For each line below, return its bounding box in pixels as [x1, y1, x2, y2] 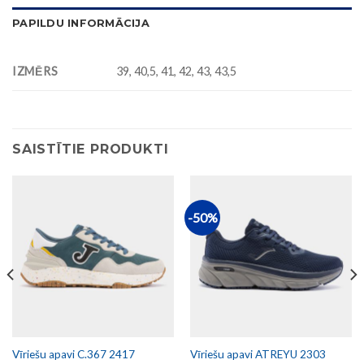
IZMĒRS [12, 63, 58, 78]
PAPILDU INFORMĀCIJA [12, 16, 149, 29]
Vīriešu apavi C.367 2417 [11, 347, 135, 361]
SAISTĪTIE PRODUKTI [12, 141, 169, 157]
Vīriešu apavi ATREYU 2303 [189, 347, 326, 361]
